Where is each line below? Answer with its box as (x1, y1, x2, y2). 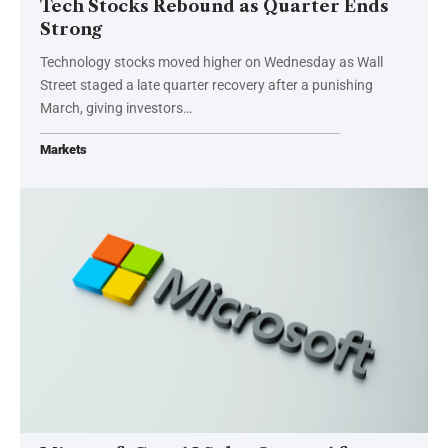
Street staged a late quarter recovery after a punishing (40, 76, 373, 93)
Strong (40, 18, 102, 39)
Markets (40, 141, 87, 157)
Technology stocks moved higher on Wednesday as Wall (40, 53, 383, 70)
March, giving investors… (40, 99, 192, 116)
